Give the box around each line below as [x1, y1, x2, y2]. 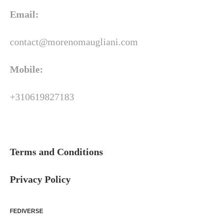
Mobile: [10, 64, 43, 75]
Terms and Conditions [10, 146, 103, 157]
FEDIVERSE [10, 208, 43, 215]
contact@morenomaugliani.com [10, 36, 138, 47]
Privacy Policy [10, 174, 71, 185]
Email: [10, 9, 39, 20]
